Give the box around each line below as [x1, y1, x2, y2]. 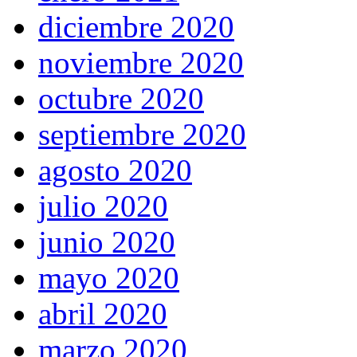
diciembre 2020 [38, 10, 234, 45]
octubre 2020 [38, 81, 204, 116]
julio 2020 [38, 189, 168, 224]
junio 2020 [38, 225, 175, 260]
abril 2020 [38, 296, 167, 331]
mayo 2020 [38, 261, 179, 296]
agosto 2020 [38, 153, 192, 188]
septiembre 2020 [38, 117, 246, 152]
